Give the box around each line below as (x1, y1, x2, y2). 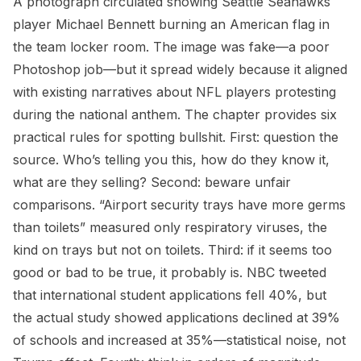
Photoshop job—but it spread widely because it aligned (13, 61, 347, 77)
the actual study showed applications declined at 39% (13, 309, 340, 326)
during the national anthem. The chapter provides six (13, 106, 337, 122)
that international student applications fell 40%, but (13, 287, 326, 303)
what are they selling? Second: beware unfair (13, 174, 291, 190)
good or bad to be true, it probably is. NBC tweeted (13, 264, 326, 280)
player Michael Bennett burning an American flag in (13, 16, 330, 32)
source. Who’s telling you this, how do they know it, (13, 151, 330, 168)
